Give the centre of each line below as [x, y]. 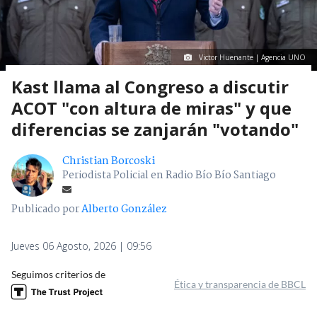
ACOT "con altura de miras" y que [151, 108]
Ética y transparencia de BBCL [240, 284]
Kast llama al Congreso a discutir [150, 87]
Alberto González [124, 210]
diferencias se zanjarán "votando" [155, 129]
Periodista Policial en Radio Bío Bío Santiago [169, 176]
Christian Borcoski [109, 162]
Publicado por [46, 210]
